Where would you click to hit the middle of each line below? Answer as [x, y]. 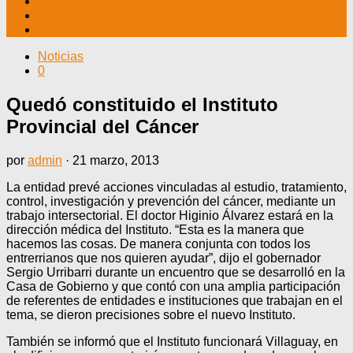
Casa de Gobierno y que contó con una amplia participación [173, 286]
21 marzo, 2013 [116, 160]
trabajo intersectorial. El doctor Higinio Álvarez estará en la [170, 215]
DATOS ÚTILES [84, 15]
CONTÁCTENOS [87, 30]
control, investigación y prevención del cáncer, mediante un [171, 201]
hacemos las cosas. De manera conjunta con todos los [158, 243]
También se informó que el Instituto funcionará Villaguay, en [172, 341]
